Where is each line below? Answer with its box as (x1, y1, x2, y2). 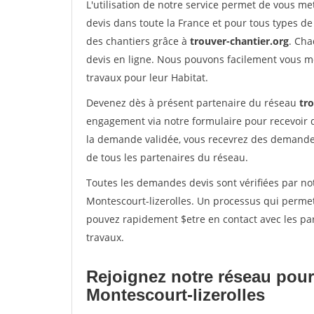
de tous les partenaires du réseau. (86, 151, 248, 164)
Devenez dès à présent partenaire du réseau (86, 96, 299, 109)
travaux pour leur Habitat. (86, 71, 208, 84)
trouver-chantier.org (190, 34, 289, 48)
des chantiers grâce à (86, 34, 190, 48)
